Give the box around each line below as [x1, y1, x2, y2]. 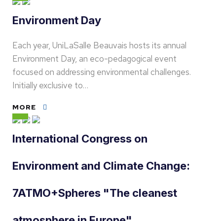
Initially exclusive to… [12, 80, 88, 91]
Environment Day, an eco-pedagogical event [12, 53, 177, 64]
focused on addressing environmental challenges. [12, 67, 191, 77]
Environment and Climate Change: [12, 159, 190, 172]
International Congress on [12, 132, 147, 145]
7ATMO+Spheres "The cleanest [12, 186, 177, 199]
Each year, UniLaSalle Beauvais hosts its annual [12, 40, 186, 51]
